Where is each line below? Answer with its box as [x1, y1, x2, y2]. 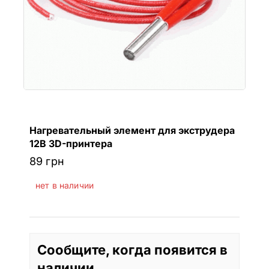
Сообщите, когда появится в [37, 242, 228, 258]
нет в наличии [35, 180, 94, 191]
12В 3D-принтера [29, 137, 112, 150]
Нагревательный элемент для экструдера [29, 124, 235, 136]
